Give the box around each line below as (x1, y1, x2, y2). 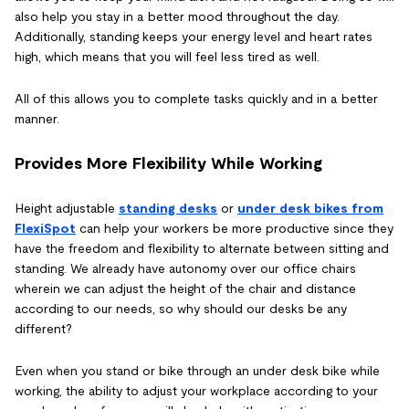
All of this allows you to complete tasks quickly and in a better (15, 91, 378, 107)
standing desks (119, 201, 217, 216)
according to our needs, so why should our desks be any (15, 301, 347, 317)
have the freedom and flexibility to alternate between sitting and (15, 241, 389, 257)
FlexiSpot (15, 221, 76, 236)
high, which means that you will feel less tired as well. (15, 49, 320, 65)
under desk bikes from (237, 201, 383, 216)
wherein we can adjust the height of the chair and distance (15, 281, 356, 297)
